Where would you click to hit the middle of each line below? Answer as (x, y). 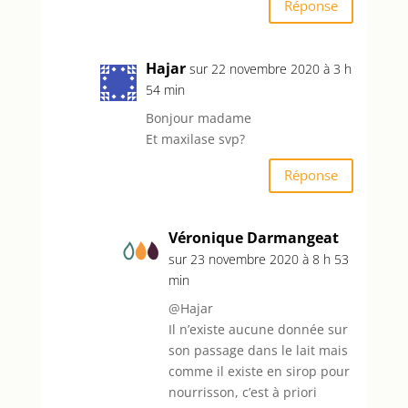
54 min (165, 89)
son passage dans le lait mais (258, 350)
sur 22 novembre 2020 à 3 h (270, 68)
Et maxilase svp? (195, 138)
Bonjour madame (198, 117)
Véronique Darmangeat (253, 237)
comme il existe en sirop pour (259, 371)
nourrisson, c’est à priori (242, 392)
